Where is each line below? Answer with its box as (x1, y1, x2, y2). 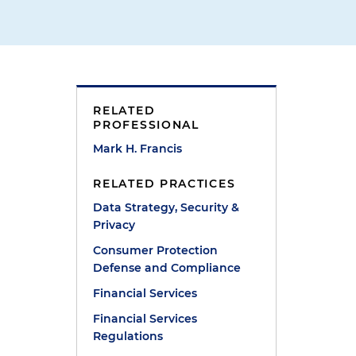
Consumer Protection (93, 243, 219, 257)
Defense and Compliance (93, 261, 242, 275)
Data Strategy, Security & (93, 200, 240, 215)
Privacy (93, 218, 136, 232)
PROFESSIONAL (93, 118, 199, 132)
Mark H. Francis (93, 141, 183, 156)
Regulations (93, 329, 164, 343)
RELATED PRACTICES (93, 176, 236, 191)
